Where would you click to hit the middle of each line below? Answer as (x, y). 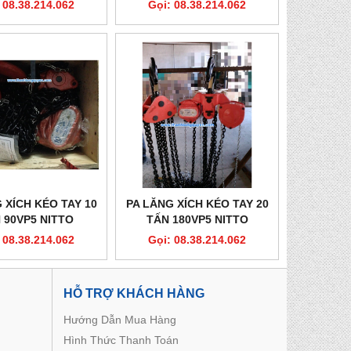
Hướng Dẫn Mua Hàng (120, 319)
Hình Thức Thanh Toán (121, 340)
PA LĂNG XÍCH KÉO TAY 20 (197, 203)
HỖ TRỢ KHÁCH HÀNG (134, 293)
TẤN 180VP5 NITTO (197, 219)
